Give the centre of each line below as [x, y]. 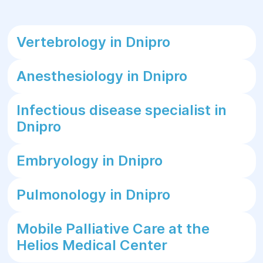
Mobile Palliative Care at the [113, 229]
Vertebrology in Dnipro [93, 42]
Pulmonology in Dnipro [93, 195]
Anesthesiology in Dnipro [102, 76]
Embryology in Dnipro [89, 161]
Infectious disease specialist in [121, 110]
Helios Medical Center [92, 245]
